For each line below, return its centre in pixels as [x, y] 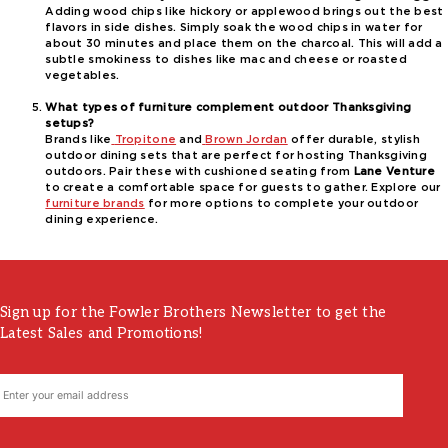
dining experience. [102, 219]
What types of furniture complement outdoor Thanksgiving [228, 107]
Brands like [78, 139]
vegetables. [82, 75]
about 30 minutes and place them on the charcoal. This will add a [244, 43]
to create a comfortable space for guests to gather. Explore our [243, 187]
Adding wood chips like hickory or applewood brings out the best [244, 11]
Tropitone [145, 139]
